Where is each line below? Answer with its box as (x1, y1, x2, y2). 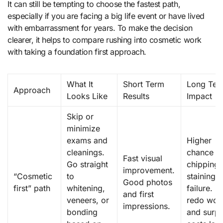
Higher (187, 135, 212, 146)
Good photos (123, 177, 173, 188)
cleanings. (67, 147, 105, 158)
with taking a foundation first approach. (7, 47, 146, 57)
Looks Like (67, 91, 108, 102)
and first (123, 189, 154, 200)
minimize (67, 123, 101, 134)
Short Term (123, 79, 164, 90)
